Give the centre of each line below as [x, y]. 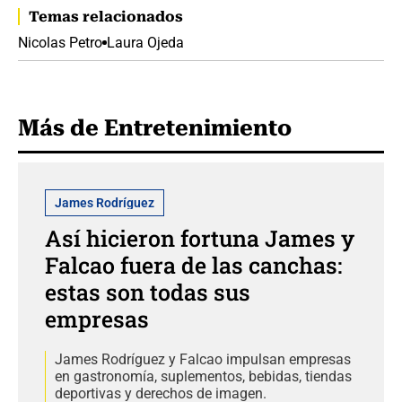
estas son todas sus [148, 292]
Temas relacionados [106, 16]
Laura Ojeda [145, 42]
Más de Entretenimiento [155, 127]
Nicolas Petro [60, 42]
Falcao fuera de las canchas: [193, 265]
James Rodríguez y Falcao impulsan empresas [203, 359]
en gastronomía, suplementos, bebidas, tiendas [203, 376]
